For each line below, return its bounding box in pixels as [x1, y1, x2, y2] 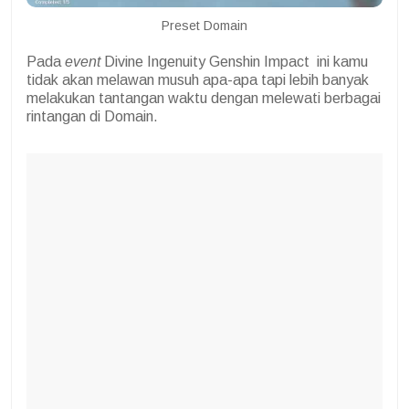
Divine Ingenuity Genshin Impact [104, 54, 313, 70]
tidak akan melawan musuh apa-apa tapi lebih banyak [26, 72, 369, 89]
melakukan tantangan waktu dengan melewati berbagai [26, 90, 381, 107]
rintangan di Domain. [26, 109, 158, 125]
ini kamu [317, 54, 368, 70]
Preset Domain [162, 18, 247, 34]
